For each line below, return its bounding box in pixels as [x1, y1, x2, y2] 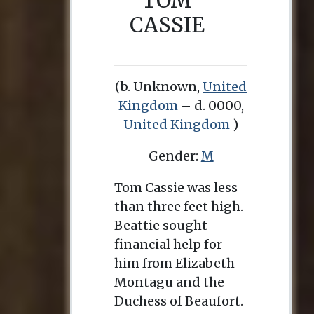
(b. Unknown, [115, 78, 203, 95]
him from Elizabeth [114, 255, 235, 271]
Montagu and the [114, 274, 224, 290]
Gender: [148, 148, 201, 164]
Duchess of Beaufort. [114, 293, 243, 309]
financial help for [114, 236, 222, 252]
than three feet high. [114, 198, 243, 214]
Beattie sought [114, 217, 207, 233]
